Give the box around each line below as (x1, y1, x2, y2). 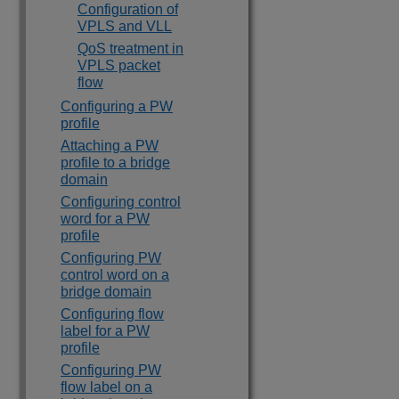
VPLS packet (77, 58, 160, 73)
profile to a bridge (61, 155, 170, 170)
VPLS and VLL (77, 19, 172, 34)
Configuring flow (61, 306, 164, 322)
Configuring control (61, 194, 181, 209)
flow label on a (61, 379, 152, 395)
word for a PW (61, 211, 150, 226)
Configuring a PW (61, 99, 173, 114)
